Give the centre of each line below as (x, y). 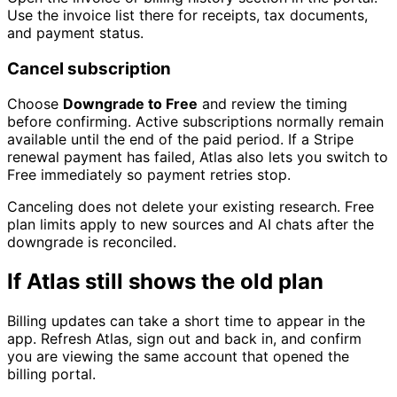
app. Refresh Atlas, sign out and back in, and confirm (184, 339)
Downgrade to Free (130, 104)
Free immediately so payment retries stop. (149, 175)
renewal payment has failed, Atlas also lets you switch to (198, 157)
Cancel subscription (89, 68)
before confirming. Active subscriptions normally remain (195, 122)
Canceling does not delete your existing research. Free (191, 207)
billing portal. (51, 374)
